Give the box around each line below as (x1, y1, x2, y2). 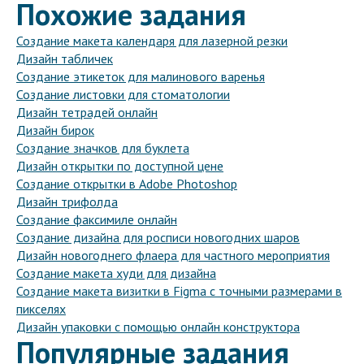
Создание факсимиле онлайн (16, 211, 177, 228)
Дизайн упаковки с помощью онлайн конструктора (16, 318, 300, 336)
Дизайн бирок (16, 122, 94, 139)
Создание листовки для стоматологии (16, 86, 230, 103)
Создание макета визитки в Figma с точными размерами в (16, 283, 342, 300)
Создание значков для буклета (16, 140, 189, 157)
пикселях (16, 301, 66, 318)
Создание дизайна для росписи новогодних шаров (16, 229, 300, 246)
